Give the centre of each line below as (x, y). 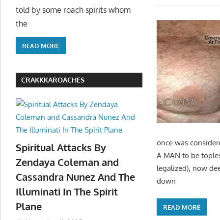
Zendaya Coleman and (67, 162)
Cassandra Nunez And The (75, 177)
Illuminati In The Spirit (67, 191)
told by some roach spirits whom (73, 10)
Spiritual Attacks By (61, 147)
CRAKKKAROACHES (53, 80)
